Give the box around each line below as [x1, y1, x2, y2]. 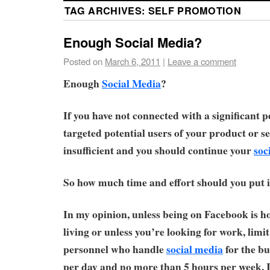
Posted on [63, 55, 102, 68]
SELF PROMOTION [148, 4, 242, 18]
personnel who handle [63, 240, 166, 257]
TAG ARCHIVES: [64, 4, 148, 18]
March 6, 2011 [105, 55, 160, 68]
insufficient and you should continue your [63, 142, 254, 158]
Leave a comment [168, 55, 236, 68]
